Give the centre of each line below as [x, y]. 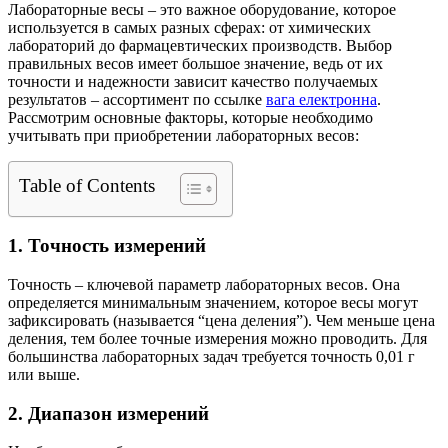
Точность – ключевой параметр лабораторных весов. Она [204, 285]
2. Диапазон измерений [108, 413]
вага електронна [321, 99]
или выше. [44, 375]
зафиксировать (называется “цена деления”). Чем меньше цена [221, 321]
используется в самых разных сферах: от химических [189, 27]
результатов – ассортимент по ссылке [137, 99]
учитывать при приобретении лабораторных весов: [183, 135]
